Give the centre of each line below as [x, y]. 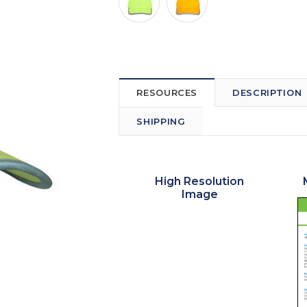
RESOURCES [167, 92]
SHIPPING [161, 121]
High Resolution [200, 181]
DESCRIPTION [267, 92]
